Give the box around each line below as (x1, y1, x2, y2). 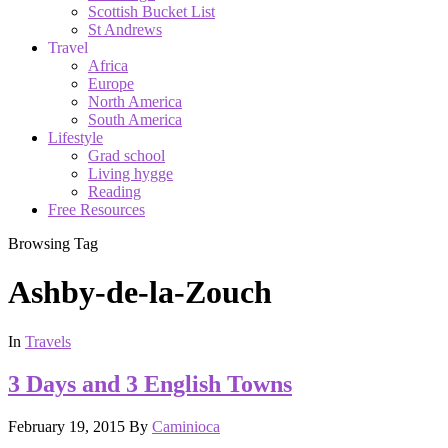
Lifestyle (48, 128, 103, 146)
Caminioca (152, 417, 220, 435)
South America (88, 110, 182, 128)
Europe (88, 74, 134, 92)
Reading (88, 182, 141, 200)
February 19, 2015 (8, 417, 125, 435)
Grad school (88, 146, 165, 164)
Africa (88, 56, 128, 74)
